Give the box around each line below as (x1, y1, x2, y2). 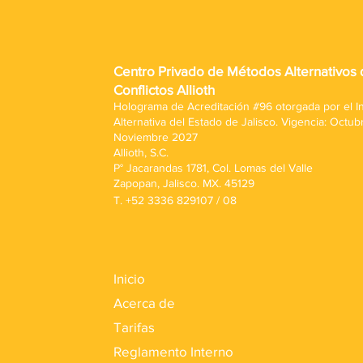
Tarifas (113, 319, 155, 335)
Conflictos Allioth (113, 82, 215, 97)
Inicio (113, 271, 145, 286)
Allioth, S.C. (113, 146, 169, 159)
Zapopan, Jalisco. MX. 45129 (113, 177, 254, 190)
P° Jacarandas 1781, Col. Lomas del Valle (113, 161, 316, 174)
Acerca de (113, 295, 175, 310)
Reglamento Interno (113, 344, 233, 359)
